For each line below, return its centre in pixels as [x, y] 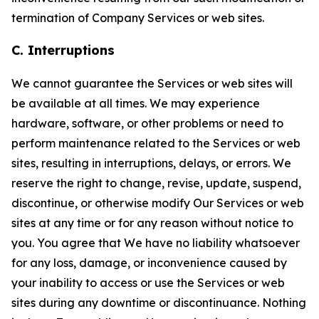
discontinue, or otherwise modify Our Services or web [158, 203]
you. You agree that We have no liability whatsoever [156, 243]
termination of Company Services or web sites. [138, 18]
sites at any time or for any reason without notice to [152, 223]
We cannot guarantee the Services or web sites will [152, 83]
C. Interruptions [63, 50]
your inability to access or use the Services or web [148, 283]
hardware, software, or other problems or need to [147, 123]
